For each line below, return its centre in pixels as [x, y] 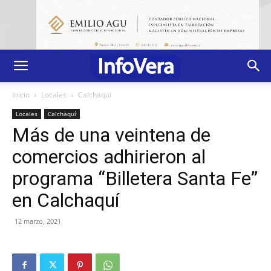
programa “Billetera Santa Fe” [135, 178]
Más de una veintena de [111, 135]
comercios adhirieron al [109, 156]
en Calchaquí [66, 200]
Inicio [21, 94]
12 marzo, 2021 [38, 221]
